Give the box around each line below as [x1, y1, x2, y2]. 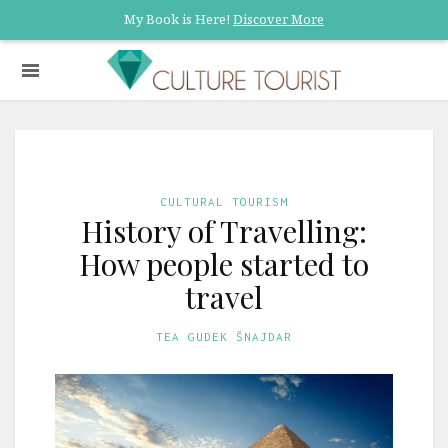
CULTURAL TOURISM [160, 195, 288, 208]
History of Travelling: [81, 211, 367, 251]
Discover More [233, 10, 324, 28]
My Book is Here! [124, 10, 233, 28]
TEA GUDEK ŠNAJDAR [156, 330, 292, 343]
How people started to [79, 244, 369, 284]
